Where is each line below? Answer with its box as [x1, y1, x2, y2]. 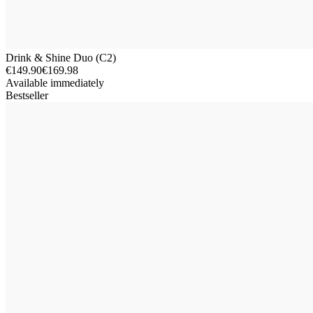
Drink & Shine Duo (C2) [6, 51, 116, 64]
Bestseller [6, 89, 48, 101]
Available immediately [6, 76, 104, 89]
